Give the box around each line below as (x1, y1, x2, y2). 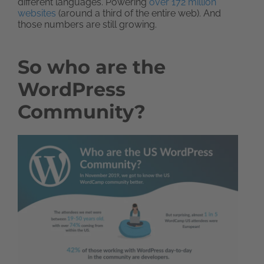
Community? (18, 100, 146, 123)
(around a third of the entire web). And (56, 8, 221, 19)
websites (18, 8, 56, 19)
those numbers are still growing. (18, 19, 157, 30)
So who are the (18, 55, 166, 78)
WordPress (18, 78, 126, 101)
